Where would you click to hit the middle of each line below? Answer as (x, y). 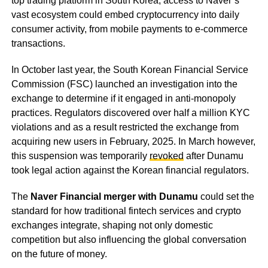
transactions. (38, 43)
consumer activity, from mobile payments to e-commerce (129, 29)
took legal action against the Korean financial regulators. (130, 170)
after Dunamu (213, 156)
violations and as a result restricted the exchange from (125, 127)
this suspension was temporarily (80, 156)
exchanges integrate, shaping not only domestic (112, 225)
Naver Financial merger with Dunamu (114, 196)
